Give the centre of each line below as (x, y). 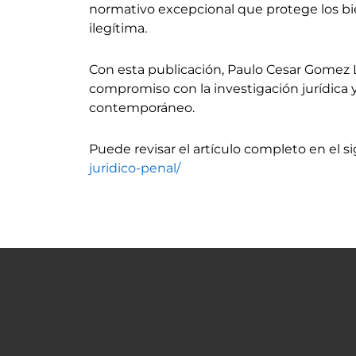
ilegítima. (118, 28)
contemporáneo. (142, 107)
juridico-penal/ (135, 168)
